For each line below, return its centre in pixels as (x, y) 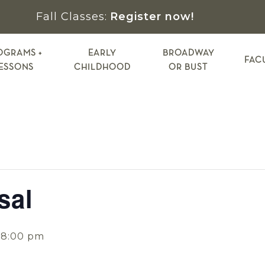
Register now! (152, 17)
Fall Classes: (71, 17)
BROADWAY (188, 53)
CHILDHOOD (102, 67)
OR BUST (188, 67)
